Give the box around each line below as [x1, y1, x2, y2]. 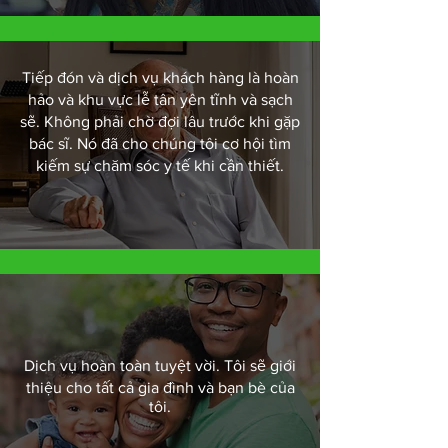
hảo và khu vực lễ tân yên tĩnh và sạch [27, 91, 293, 108]
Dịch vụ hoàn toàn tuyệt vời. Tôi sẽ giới [24, 357, 296, 374]
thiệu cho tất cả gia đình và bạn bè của [25, 379, 295, 396]
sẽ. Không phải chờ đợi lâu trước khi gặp [20, 113, 300, 130]
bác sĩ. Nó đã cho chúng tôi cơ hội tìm [29, 135, 291, 152]
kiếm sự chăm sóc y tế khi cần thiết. [36, 157, 284, 174]
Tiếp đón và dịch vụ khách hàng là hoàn [21, 69, 299, 86]
